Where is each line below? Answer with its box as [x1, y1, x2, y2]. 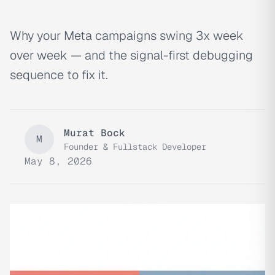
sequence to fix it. [10, 67, 108, 83]
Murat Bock [64, 126, 125, 139]
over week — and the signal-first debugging [10, 47, 253, 63]
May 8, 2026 [25, 155, 92, 168]
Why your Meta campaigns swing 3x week [10, 28, 244, 44]
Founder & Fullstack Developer [64, 141, 206, 152]
